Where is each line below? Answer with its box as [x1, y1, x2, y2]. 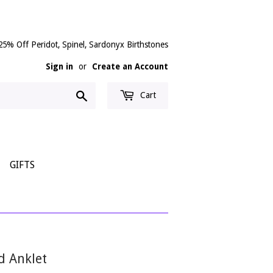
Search [88, 89, 116, 101]
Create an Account [92, 62, 168, 71]
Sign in [46, 62, 73, 71]
